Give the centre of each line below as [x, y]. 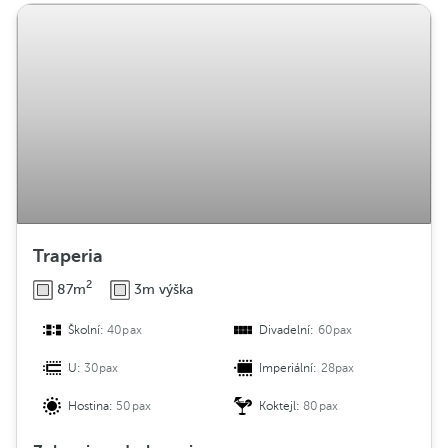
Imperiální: [290, 368]
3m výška [163, 289]
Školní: [88, 330]
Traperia [68, 256]
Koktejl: [281, 406]
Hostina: [92, 406]
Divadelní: [288, 330]
